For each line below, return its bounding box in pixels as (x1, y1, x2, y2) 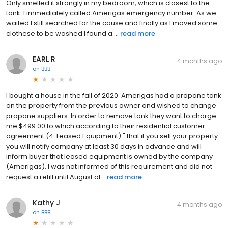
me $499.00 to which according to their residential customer (6, 121, 205, 131)
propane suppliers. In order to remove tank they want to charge (6, 110, 216, 121)
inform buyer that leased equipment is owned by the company (6, 151, 213, 161)
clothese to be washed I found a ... (6, 28, 119, 38)
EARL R (33, 53, 55, 64)
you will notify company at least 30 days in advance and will (6, 141, 202, 151)
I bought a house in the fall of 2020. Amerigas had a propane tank (6, 90, 221, 100)
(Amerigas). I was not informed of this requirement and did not (6, 161, 212, 172)
